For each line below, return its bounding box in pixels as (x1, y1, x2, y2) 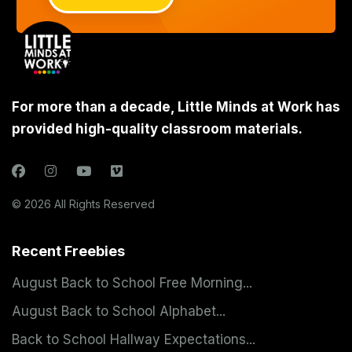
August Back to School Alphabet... (12, 303, 225, 320)
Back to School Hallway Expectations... (12, 332, 255, 348)
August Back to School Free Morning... (12, 275, 252, 291)
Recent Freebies (12, 243, 125, 260)
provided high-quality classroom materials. (12, 120, 302, 137)
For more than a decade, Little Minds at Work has (12, 98, 340, 115)
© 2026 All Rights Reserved (12, 197, 155, 211)
